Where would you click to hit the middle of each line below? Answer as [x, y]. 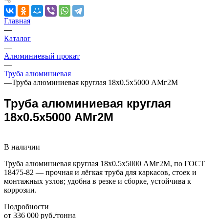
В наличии [22, 147]
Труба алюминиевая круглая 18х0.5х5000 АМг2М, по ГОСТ [104, 163]
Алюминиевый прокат [42, 56]
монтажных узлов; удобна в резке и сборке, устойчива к [98, 181]
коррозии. [20, 190]
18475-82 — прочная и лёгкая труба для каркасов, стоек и [100, 172]
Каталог [17, 38]
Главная [17, 21]
